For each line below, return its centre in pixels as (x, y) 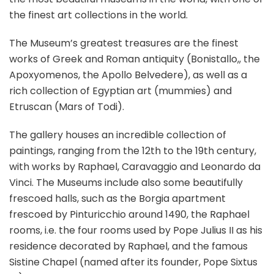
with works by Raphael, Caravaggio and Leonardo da (135, 167)
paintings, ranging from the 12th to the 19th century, (133, 151)
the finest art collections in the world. (98, 15)
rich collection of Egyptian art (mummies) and (120, 91)
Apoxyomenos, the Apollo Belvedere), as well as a (128, 75)
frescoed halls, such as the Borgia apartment (117, 199)
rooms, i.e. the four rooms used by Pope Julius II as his (136, 231)
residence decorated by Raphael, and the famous (128, 246)
